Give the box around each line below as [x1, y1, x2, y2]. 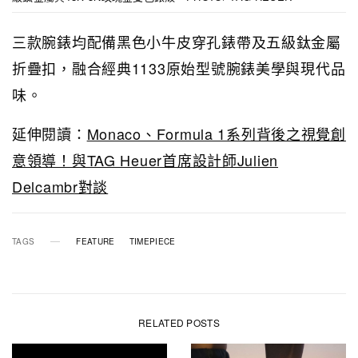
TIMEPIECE [129, 236, 176, 248]
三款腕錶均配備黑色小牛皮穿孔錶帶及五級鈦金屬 [12, 31, 341, 53]
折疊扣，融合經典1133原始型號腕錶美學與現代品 [12, 58, 346, 79]
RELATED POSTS [137, 316, 221, 330]
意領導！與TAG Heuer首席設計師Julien [12, 149, 279, 171]
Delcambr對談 [12, 176, 109, 197]
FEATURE [76, 236, 115, 248]
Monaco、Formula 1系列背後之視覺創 [86, 123, 346, 145]
